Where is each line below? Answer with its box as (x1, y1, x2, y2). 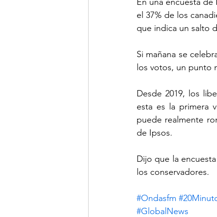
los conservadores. (137, 167, 209, 178)
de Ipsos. (137, 127, 172, 139)
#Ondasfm (137, 193, 176, 204)
